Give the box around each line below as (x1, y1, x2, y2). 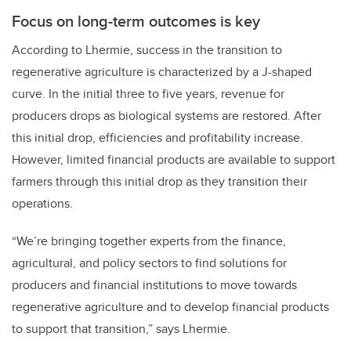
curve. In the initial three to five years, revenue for (12, 85, 284, 103)
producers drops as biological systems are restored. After (12, 107, 321, 125)
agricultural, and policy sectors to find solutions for (12, 254, 287, 273)
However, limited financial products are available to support (12, 150, 335, 169)
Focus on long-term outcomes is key (12, 9, 260, 33)
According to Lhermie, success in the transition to (12, 41, 282, 60)
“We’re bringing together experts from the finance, (12, 232, 286, 251)
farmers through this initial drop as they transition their (12, 172, 307, 191)
